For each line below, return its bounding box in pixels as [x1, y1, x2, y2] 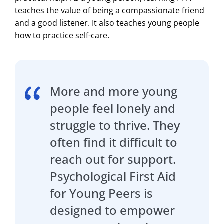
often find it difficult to [50, 133, 177, 150]
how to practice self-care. [15, 29, 109, 41]
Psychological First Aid [50, 167, 176, 184]
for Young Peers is [50, 184, 153, 201]
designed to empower [50, 201, 175, 218]
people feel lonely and [50, 99, 175, 116]
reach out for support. [50, 150, 176, 167]
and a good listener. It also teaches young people [15, 17, 199, 28]
